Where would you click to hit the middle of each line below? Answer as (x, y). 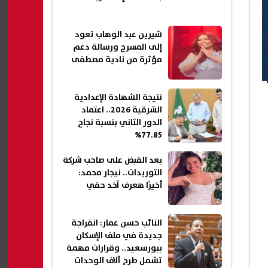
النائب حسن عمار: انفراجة (117, 223)
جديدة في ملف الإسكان (119, 236)
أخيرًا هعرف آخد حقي (124, 186)
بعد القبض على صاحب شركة (112, 161)
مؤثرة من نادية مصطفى (117, 60)
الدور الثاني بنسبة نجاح (120, 123)
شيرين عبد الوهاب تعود (118, 35)
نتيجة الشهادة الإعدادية (118, 98)
